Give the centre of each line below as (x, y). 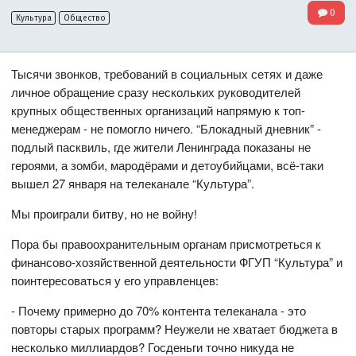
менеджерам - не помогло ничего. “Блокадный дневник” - (166, 129)
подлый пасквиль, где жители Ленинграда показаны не (161, 147)
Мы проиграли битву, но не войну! (104, 214)
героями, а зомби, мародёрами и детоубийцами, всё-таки (168, 165)
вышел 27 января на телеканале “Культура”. (133, 184)
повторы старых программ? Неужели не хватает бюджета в (175, 329)
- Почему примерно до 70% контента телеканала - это (159, 311)
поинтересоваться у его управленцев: (115, 281)
